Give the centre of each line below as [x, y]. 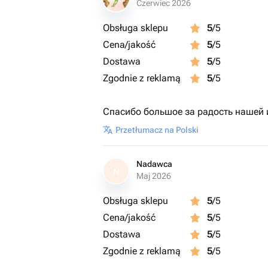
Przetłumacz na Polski [157, 130]
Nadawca [154, 164]
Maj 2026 [154, 176]
